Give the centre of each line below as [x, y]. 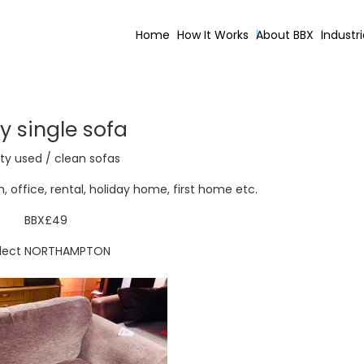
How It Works [213, 35]
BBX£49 [45, 220]
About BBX [285, 35]
